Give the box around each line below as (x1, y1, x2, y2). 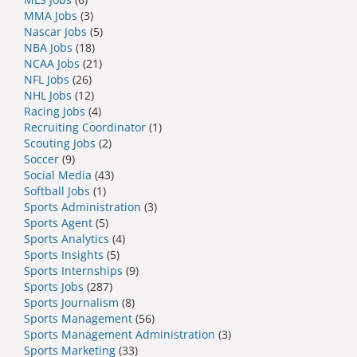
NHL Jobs (24, 87, 72, 103)
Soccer (24, 151, 59, 167)
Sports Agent (24, 214, 92, 230)
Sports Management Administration (24, 326, 215, 342)
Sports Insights (24, 246, 104, 262)
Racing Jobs (24, 103, 85, 119)
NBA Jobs (24, 39, 73, 55)
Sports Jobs (24, 278, 84, 294)
